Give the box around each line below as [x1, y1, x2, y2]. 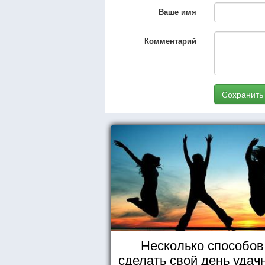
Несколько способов [140, 235, 264, 254]
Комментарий [144, 34, 196, 46]
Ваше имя [159, 5, 196, 17]
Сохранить [222, 88, 263, 100]
